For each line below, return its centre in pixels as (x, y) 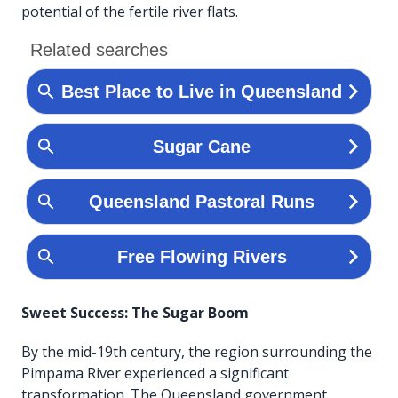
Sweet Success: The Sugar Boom (135, 312)
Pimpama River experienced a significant (155, 373)
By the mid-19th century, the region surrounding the (197, 351)
